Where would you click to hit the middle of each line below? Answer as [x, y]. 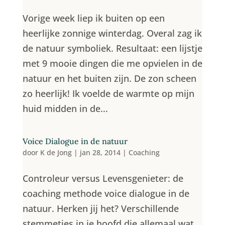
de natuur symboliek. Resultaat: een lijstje [112, 48]
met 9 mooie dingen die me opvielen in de [112, 63]
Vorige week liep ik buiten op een [93, 18]
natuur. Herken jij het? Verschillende [100, 208]
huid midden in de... [65, 108]
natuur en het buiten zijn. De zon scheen [109, 78]
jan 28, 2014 [100, 152]
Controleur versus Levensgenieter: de [103, 178]
